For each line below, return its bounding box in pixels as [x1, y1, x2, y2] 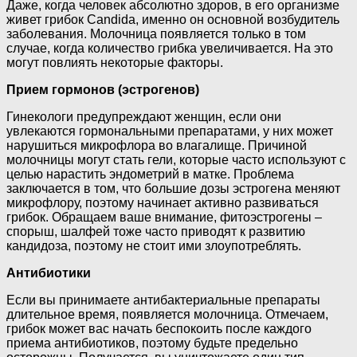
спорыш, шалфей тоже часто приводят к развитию [6, 225, 305, 239]
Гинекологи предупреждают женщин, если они [6, 110, 281, 124]
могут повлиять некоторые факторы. [6, 56, 223, 70]
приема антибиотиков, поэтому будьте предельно [6, 336, 298, 351]
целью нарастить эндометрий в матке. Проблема [6, 167, 294, 182]
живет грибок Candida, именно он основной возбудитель [6, 13, 339, 27]
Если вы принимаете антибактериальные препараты [6, 293, 320, 308]
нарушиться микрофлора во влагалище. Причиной [6, 139, 307, 153]
